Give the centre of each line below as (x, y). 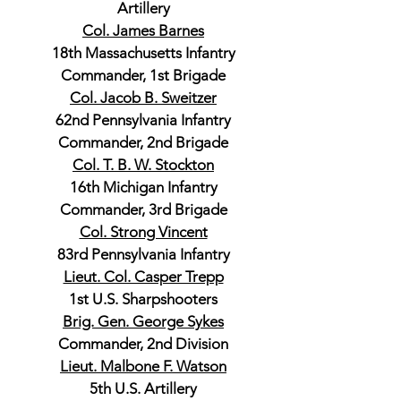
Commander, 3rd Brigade (143, 209)
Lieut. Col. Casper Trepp (143, 277)
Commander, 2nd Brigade (143, 142)
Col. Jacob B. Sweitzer (143, 98)
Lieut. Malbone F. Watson (143, 366)
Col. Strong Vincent (143, 232)
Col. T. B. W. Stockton (143, 165)
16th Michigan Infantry (143, 187)
